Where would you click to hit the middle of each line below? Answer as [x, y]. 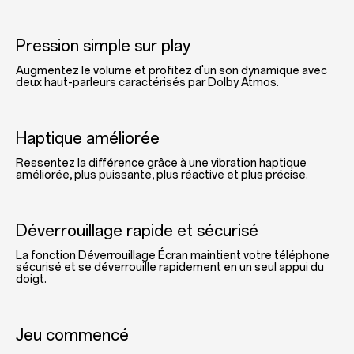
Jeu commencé [72, 335]
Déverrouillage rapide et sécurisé [137, 230]
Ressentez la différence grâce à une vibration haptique [161, 163]
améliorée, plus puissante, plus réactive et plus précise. [163, 175]
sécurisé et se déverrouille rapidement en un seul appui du [170, 267]
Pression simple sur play [103, 45]
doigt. [32, 279]
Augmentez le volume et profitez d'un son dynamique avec [171, 70]
